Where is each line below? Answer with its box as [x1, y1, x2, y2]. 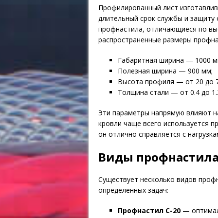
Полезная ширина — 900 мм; [118, 66, 213, 75]
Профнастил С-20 [118, 205, 181, 215]
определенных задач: [98, 185, 168, 195]
